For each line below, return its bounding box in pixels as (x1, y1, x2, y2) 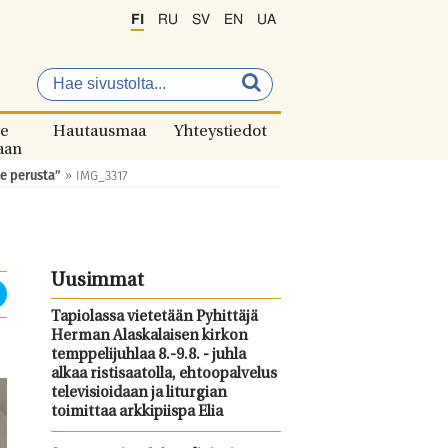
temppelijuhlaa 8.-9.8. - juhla (50, 348, 246, 363)
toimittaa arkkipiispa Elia (50, 405, 223, 420)
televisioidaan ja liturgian (50, 386, 227, 401)
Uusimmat (50, 272, 144, 291)
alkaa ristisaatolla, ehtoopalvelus (50, 367, 277, 382)
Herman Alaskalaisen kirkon (50, 329, 248, 344)
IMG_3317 (76, 166, 128, 185)
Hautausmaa (53, 124, 146, 140)
